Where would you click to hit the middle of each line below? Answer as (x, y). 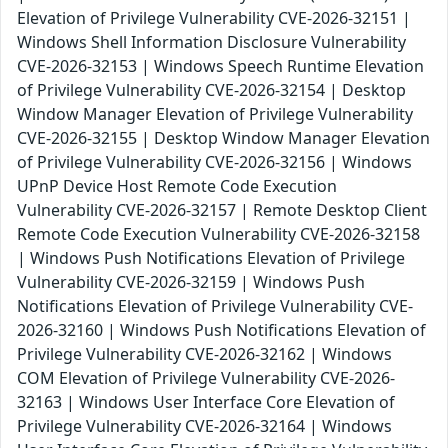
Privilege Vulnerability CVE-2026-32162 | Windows (204, 354)
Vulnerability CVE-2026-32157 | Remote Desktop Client (222, 210)
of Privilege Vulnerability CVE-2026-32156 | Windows (214, 162)
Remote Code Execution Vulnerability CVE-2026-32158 (218, 234)
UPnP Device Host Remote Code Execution (177, 186)
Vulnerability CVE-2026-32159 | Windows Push (191, 282)
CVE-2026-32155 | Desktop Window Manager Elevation (223, 138)
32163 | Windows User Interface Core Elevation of (206, 402)
